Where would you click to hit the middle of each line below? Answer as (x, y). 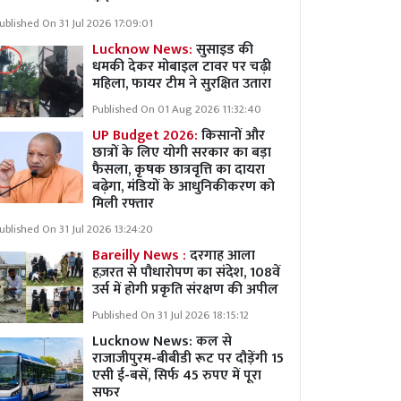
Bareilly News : (139, 256)
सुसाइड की (225, 50)
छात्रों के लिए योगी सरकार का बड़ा (182, 153)
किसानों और (233, 136)
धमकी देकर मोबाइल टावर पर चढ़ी (182, 67)
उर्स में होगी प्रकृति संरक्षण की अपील (185, 290)
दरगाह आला (221, 256)
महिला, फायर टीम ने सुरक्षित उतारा (182, 84)
